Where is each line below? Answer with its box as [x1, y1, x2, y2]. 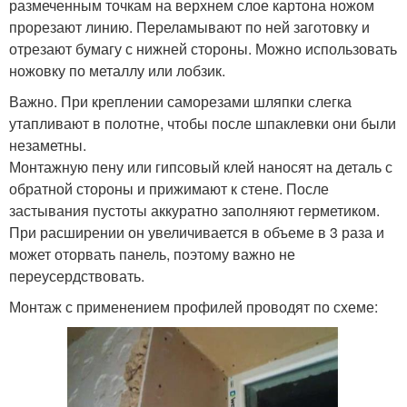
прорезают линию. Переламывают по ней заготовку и [9, 16, 370, 38]
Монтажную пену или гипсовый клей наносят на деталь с [9, 156, 392, 178]
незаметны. [9, 134, 86, 156]
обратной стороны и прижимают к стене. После [9, 178, 329, 200]
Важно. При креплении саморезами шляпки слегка [9, 91, 352, 113]
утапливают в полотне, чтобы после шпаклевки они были [9, 113, 396, 134]
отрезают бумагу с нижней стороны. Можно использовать [9, 38, 397, 60]
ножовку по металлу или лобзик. [9, 60, 225, 82]
